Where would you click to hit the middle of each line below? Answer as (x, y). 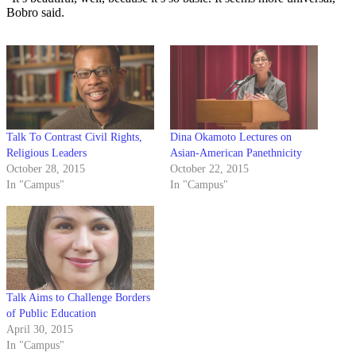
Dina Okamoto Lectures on (231, 137)
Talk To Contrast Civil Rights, (74, 137)
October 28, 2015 (46, 169)
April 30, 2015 (40, 330)
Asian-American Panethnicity (236, 153)
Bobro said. (35, 12)
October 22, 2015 (209, 169)
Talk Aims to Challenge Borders (78, 298)
